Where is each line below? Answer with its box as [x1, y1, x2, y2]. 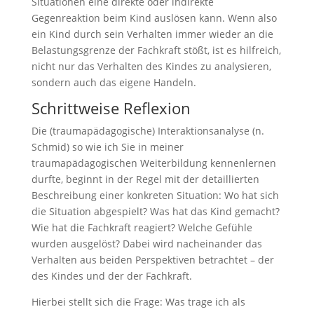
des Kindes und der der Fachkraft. [31, 269, 192, 282]
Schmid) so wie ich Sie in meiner [31, 140, 184, 153]
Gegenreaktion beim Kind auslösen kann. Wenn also [31, 11, 277, 25]
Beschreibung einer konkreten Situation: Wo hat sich [31, 189, 279, 202]
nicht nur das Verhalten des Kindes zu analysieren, [31, 60, 271, 73]
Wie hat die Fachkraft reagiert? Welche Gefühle [31, 221, 252, 234]
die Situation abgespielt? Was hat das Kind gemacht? [31, 205, 280, 218]
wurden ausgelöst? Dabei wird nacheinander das [31, 237, 262, 250]
